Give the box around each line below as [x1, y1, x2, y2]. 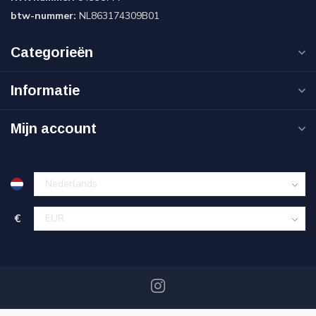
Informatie [11, 83, 80, 99]
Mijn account [11, 121, 97, 137]
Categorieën [11, 44, 93, 61]
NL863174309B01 [76, 9, 159, 23]
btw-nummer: [11, 9, 76, 23]
